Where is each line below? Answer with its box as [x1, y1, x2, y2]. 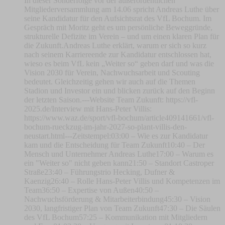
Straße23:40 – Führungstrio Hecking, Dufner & [24, 168, 175, 177]
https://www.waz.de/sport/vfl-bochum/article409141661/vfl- [24, 114, 214, 123]
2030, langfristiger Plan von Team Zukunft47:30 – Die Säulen [24, 204, 220, 213]
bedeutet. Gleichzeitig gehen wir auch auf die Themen [24, 77, 195, 86]
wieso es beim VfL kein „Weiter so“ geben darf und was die [24, 59, 214, 68]
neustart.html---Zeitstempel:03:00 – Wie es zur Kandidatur [24, 132, 208, 141]
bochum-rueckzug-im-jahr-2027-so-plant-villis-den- [24, 123, 187, 132]
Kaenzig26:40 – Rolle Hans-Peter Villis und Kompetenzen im [24, 177, 220, 186]
